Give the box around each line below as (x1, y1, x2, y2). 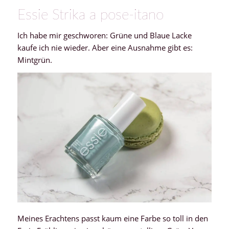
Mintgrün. (17, 55, 52, 65)
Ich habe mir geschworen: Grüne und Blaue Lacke (17, 30, 192, 41)
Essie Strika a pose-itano (17, 8, 164, 22)
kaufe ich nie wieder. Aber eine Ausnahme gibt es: (17, 42, 193, 53)
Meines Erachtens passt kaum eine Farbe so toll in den (17, 213, 208, 223)
